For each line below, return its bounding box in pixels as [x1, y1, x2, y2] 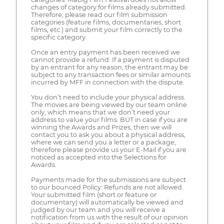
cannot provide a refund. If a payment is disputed [30, 56, 189, 64]
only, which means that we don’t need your [30, 108, 170, 116]
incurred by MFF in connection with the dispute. [30, 78, 184, 86]
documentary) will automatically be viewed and [30, 198, 183, 206]
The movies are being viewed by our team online [30, 101, 187, 109]
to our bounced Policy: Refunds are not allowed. [30, 183, 183, 191]
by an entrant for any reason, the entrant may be [30, 63, 188, 71]
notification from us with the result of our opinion [30, 213, 188, 221]
